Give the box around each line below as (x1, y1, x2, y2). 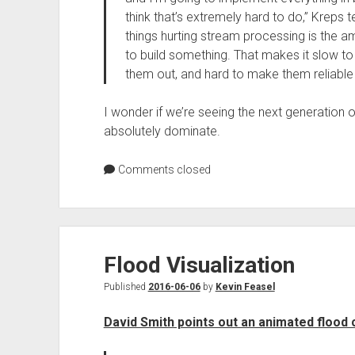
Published (103, 281, 148, 292)
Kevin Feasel (215, 281, 275, 292)
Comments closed (115, 163, 211, 176)
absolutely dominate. (103, 124, 220, 139)
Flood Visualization (103, 252, 295, 278)
